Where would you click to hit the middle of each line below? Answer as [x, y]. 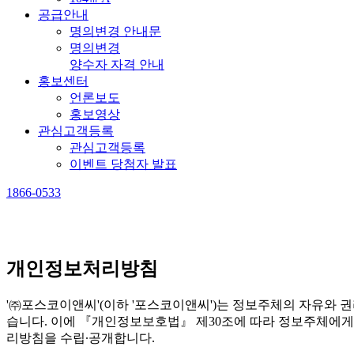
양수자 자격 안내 [117, 64]
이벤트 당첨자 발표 [123, 164]
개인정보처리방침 [82, 268]
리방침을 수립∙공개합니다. [81, 337]
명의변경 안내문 [115, 31]
